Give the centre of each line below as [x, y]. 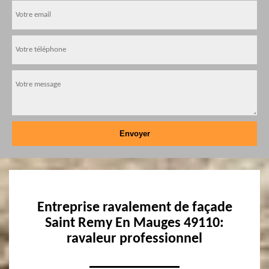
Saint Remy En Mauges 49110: [134, 223]
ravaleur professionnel [134, 239]
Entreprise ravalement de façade [134, 207]
